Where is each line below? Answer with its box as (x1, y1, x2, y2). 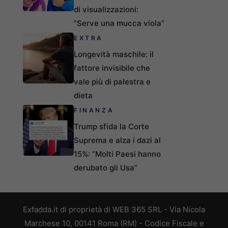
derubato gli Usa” (74, 162, 137, 173)
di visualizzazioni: (74, 4, 138, 14)
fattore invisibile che (74, 63, 150, 73)
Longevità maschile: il (74, 49, 154, 59)
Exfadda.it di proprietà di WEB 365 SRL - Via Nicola (23, 204, 205, 214)
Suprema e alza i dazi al (74, 135, 161, 145)
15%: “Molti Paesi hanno (74, 149, 161, 159)
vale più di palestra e (74, 76, 151, 87)
